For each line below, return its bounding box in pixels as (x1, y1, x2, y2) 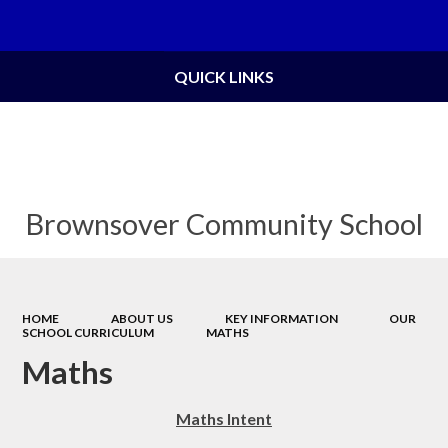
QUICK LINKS (174, 67, 274, 86)
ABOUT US (111, 311, 173, 327)
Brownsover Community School (25, 205, 423, 241)
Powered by (249, 18, 325, 35)
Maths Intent (176, 408, 272, 428)
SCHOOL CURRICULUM (22, 325, 155, 341)
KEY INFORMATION (224, 311, 338, 327)
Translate (361, 18, 419, 35)
